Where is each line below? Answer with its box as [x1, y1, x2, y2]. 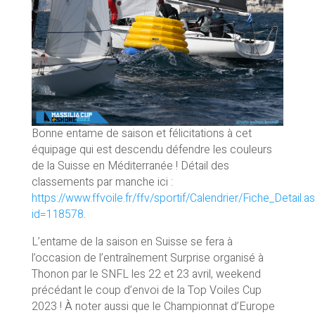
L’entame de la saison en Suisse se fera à [31, 233, 233, 250]
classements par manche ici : [31, 173, 173, 191]
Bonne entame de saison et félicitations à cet [31, 124, 252, 142]
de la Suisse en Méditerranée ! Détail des [31, 157, 229, 174]
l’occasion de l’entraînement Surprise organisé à [31, 249, 264, 266]
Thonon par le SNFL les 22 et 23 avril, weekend [31, 265, 261, 283]
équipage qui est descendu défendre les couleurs [31, 141, 272, 158]
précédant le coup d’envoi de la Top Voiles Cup [31, 281, 262, 299]
